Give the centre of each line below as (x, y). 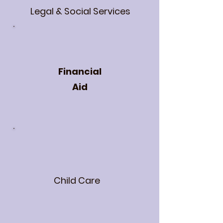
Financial (80, 71)
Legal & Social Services (80, 11)
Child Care (77, 180)
